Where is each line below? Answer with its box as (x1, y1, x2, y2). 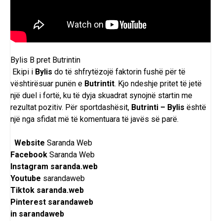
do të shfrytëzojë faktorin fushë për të (52, 67, 185, 77)
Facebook (10, 150, 47, 160)
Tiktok (10, 185, 37, 195)
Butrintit (84, 79, 114, 89)
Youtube (10, 174, 41, 184)
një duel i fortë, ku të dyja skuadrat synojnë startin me (10, 91, 192, 101)
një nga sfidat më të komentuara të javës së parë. (10, 114, 179, 124)
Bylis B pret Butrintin (10, 55, 80, 65)
